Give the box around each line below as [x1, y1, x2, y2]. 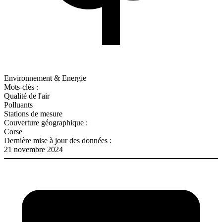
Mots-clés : [4, 82, 38, 91]
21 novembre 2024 [4, 145, 63, 154]
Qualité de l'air [4, 91, 50, 100]
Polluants [4, 100, 33, 109]
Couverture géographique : [4, 118, 88, 127]
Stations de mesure [4, 109, 62, 118]
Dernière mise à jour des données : [4, 136, 111, 145]
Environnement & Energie [4, 73, 86, 82]
